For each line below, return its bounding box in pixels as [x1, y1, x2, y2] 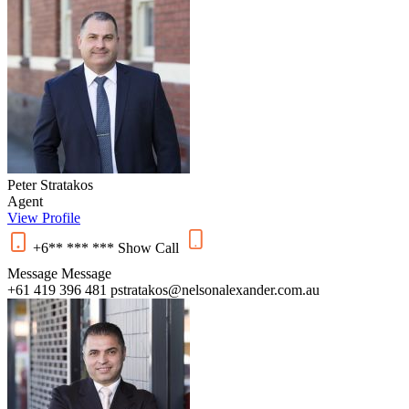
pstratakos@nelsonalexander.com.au [110, 281, 320, 298]
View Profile [7, 209, 80, 225]
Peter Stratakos [7, 176, 93, 193]
